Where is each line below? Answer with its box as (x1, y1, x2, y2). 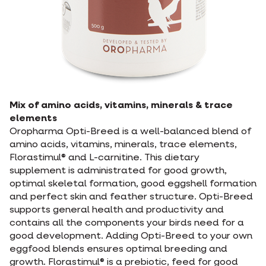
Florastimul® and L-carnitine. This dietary (9, 153, 199, 163)
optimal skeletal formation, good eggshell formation (9, 179, 256, 189)
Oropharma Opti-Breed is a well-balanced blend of (9, 127, 251, 137)
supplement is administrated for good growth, (9, 166, 227, 176)
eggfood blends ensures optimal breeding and (9, 245, 227, 254)
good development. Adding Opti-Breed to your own (9, 232, 252, 241)
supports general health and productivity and (9, 205, 224, 215)
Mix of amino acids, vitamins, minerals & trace (9, 101, 233, 110)
